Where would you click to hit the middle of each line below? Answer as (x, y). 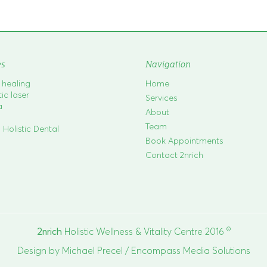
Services (161, 97)
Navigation (168, 63)
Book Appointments (184, 140)
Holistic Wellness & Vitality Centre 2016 (144, 231)
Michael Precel (92, 250)
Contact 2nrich (174, 155)
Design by (39, 250)
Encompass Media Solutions (190, 250)
